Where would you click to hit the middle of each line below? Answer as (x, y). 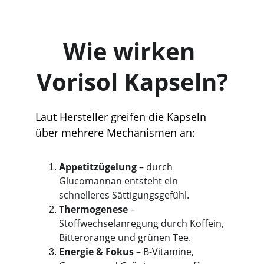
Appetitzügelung (98, 167)
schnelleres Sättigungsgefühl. (124, 195)
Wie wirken (132, 51)
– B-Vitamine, (165, 252)
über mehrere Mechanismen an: (115, 133)
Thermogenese (93, 209)
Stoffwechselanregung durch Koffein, (143, 223)
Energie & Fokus (96, 252)
